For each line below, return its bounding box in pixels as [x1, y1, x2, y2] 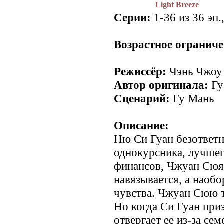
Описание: [114, 119, 169, 132]
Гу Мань [170, 92, 214, 105]
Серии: [114, 11, 151, 24]
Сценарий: [114, 92, 170, 105]
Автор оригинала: [114, 78, 208, 92]
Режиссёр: [114, 65, 166, 78]
